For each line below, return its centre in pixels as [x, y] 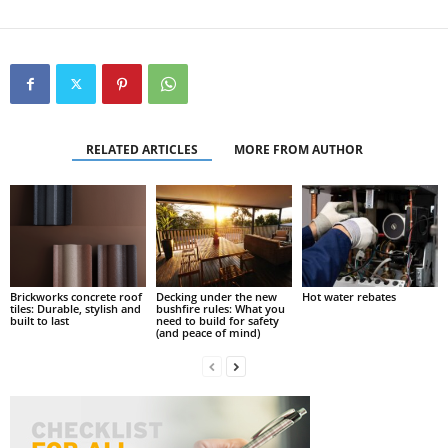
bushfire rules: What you [220, 308]
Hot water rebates [348, 296]
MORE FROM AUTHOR [298, 149]
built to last [39, 320]
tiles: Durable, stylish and [75, 308]
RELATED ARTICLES [141, 149]
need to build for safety [217, 320]
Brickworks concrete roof [76, 296]
